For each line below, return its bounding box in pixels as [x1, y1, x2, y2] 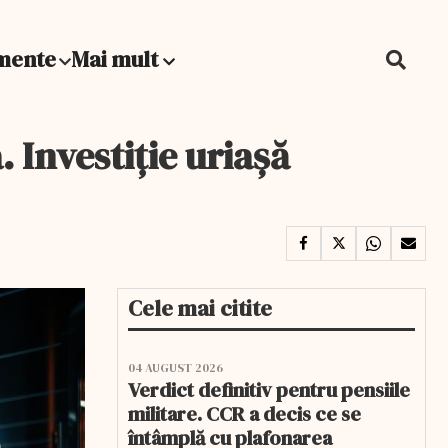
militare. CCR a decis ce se [128, 400, 361, 428]
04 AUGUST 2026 [128, 360, 223, 376]
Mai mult [71, 44, 163, 74]
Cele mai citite [128, 293, 272, 323]
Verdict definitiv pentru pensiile [128, 376, 410, 404]
